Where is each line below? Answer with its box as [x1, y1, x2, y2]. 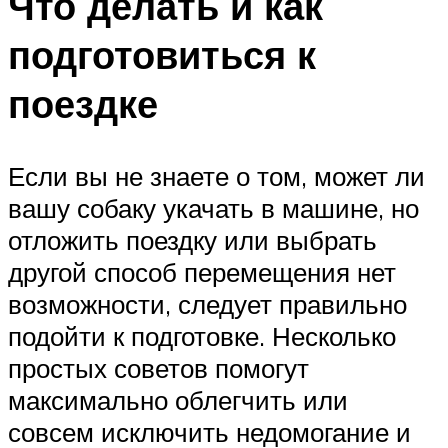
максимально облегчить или [8, 384, 348, 417]
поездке [8, 79, 158, 129]
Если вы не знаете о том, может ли [8, 160, 425, 193]
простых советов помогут [8, 352, 309, 385]
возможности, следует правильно [8, 288, 407, 321]
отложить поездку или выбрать [8, 224, 377, 257]
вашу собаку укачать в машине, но [8, 192, 419, 225]
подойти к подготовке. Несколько [8, 320, 396, 353]
